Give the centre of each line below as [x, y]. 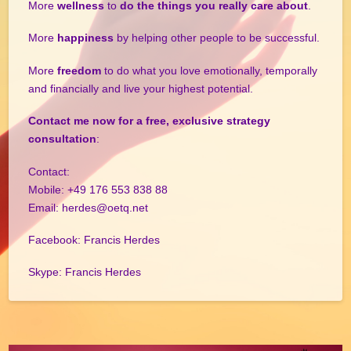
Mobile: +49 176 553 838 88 [98, 189]
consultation [63, 139]
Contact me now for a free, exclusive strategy [150, 121]
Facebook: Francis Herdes [94, 239]
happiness [86, 38]
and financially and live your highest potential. [141, 88]
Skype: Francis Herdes [85, 272]
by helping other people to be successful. [217, 38]
